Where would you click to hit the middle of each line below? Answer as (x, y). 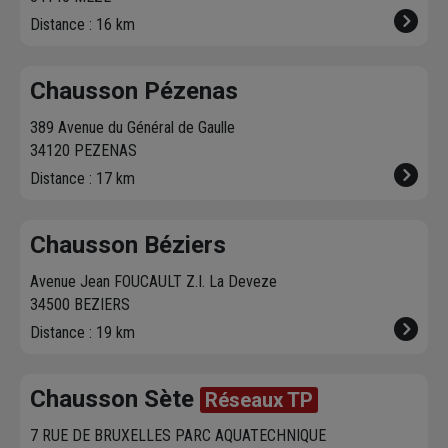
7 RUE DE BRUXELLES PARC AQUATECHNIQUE (178, 436)
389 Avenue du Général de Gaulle (132, 128)
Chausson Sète (115, 399)
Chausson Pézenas (134, 91)
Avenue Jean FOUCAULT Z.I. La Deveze (153, 282)
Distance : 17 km (82, 179)
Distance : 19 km (82, 333)
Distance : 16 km (82, 25)
